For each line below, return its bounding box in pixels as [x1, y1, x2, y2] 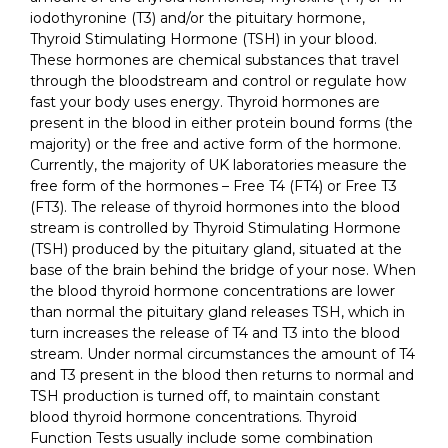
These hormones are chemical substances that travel [30, 51, 399, 70]
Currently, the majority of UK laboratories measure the [30, 156, 407, 175]
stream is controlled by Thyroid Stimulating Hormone [30, 219, 401, 238]
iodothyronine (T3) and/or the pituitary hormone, [30, 9, 365, 28]
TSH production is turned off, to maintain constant [30, 387, 380, 406]
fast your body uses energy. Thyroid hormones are [30, 93, 380, 112]
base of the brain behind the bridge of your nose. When [30, 261, 416, 280]
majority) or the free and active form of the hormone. [30, 135, 401, 154]
